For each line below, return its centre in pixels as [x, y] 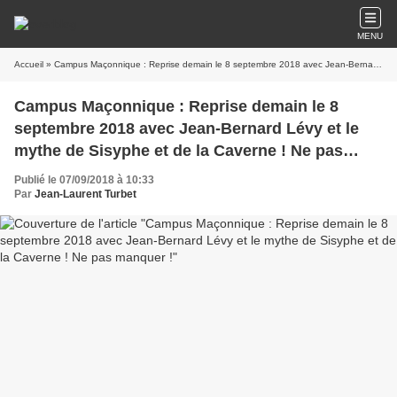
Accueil [29, 64]
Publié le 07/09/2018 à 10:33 [84, 180]
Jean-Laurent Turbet [86, 194]
